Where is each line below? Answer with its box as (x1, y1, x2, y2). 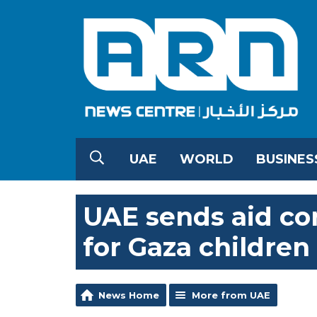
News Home (98, 289, 159, 301)
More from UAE (192, 289, 270, 301)
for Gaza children (83, 231, 310, 263)
